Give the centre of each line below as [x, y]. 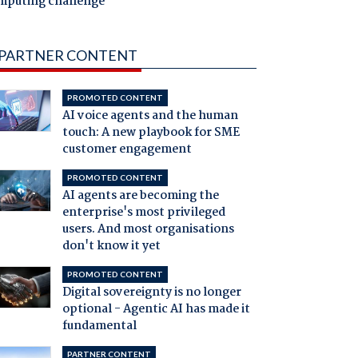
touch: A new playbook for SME [151, 133]
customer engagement [127, 150]
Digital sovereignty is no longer [151, 293]
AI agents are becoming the [140, 196]
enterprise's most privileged [143, 213]
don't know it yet [111, 247]
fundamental [99, 326]
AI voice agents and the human [150, 116]
